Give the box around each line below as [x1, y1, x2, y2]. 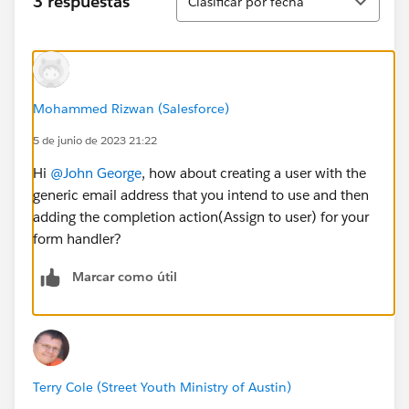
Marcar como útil [72, 267, 177, 285]
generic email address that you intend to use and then [33, 185, 369, 204]
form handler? [33, 229, 121, 247]
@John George [50, 163, 142, 182]
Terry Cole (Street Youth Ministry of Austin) [33, 378, 291, 395]
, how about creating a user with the [142, 163, 366, 182]
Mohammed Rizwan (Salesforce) [33, 100, 229, 117]
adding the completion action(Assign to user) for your [33, 207, 369, 225]
